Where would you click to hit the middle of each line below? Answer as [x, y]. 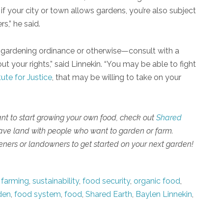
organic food [157, 181]
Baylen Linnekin [164, 194]
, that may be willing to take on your [117, 77]
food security [106, 181]
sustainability [56, 181]
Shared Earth [109, 194]
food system [38, 194]
